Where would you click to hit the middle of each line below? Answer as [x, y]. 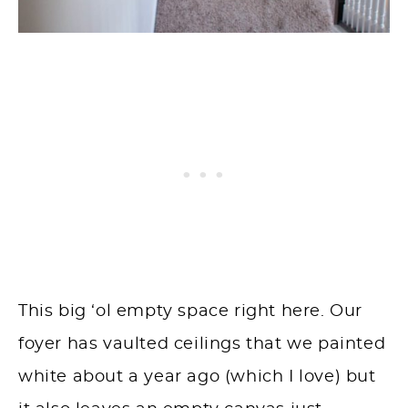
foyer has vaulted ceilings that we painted [202, 345]
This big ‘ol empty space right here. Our [191, 312]
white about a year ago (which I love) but [197, 377]
